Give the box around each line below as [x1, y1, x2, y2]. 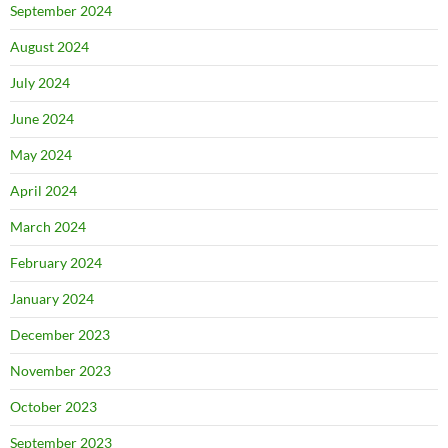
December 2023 [10, 326, 110, 343]
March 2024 [10, 218, 86, 235]
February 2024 [10, 254, 102, 271]
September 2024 [10, 2, 112, 19]
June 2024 [10, 110, 74, 127]
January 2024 [10, 290, 94, 307]
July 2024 [10, 74, 70, 91]
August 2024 [10, 38, 89, 55]
